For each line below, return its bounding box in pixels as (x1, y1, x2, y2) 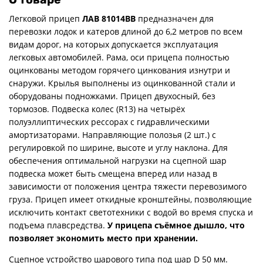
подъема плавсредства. (9, 219, 107, 231)
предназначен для (136, 12, 214, 24)
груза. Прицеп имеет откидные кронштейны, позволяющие (9, 193, 252, 205)
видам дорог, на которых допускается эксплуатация (9, 38, 218, 50)
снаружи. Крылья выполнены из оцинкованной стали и (9, 77, 235, 89)
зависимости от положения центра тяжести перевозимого (9, 180, 247, 192)
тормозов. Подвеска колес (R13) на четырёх (9, 103, 185, 114)
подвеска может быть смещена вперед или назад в (9, 167, 217, 179)
